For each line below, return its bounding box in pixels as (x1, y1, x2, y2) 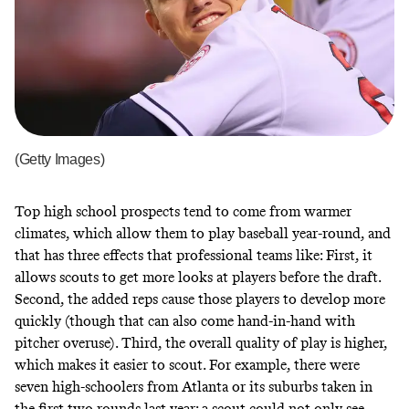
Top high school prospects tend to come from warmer (15, 202, 351, 220)
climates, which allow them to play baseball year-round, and (15, 224, 391, 242)
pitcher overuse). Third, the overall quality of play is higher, (15, 333, 387, 351)
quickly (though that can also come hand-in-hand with (15, 311, 355, 330)
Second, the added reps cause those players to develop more (15, 289, 385, 308)
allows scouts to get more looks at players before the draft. (15, 267, 381, 286)
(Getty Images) (15, 151, 105, 167)
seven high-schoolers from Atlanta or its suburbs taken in (15, 377, 372, 395)
